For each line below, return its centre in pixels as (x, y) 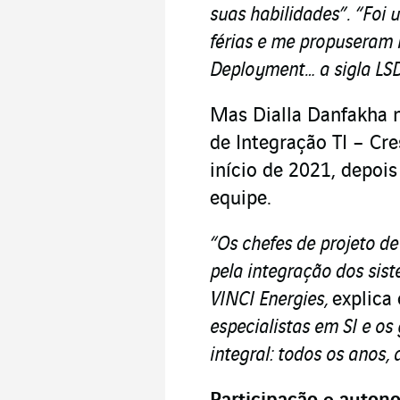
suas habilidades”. (280, 15)
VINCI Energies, (271, 300)
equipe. (241, 199)
